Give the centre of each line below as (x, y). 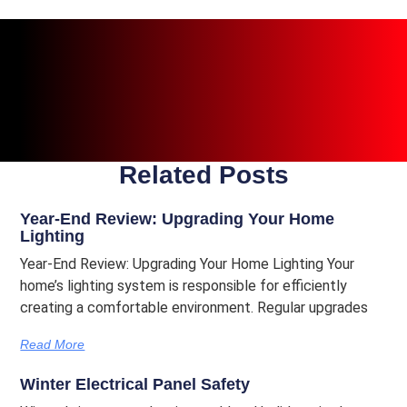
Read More (53, 344)
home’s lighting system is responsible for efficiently (184, 286)
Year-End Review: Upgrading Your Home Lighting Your (188, 264)
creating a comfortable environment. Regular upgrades (194, 308)
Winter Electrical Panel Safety (135, 384)
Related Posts (203, 175)
